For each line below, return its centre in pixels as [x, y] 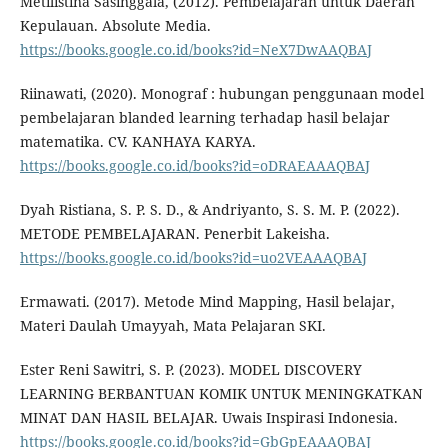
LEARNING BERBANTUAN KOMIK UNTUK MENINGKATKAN [221, 394]
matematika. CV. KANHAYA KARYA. [137, 142]
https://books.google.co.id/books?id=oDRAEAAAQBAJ [194, 166]
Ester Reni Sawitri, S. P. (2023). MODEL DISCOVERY [190, 370]
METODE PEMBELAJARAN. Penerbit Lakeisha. [174, 234]
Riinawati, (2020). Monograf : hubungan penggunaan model [221, 94]
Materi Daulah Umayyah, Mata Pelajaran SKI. [172, 326]
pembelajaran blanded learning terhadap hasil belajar [204, 118]
